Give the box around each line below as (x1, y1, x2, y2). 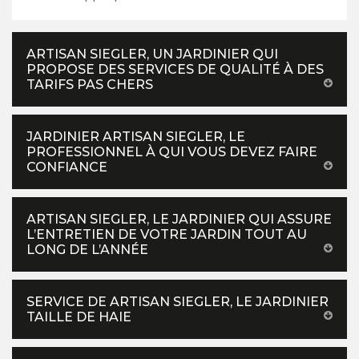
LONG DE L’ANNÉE (26, 242, 148, 257)
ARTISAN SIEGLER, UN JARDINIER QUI (26, 46, 278, 62)
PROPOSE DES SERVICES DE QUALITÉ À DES (26, 62, 324, 77)
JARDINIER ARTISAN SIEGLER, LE (26, 129, 245, 144)
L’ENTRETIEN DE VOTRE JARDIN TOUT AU (26, 227, 307, 242)
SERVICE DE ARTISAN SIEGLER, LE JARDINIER (26, 294, 329, 309)
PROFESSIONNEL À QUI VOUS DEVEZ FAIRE (26, 144, 317, 159)
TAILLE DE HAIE (26, 309, 131, 325)
